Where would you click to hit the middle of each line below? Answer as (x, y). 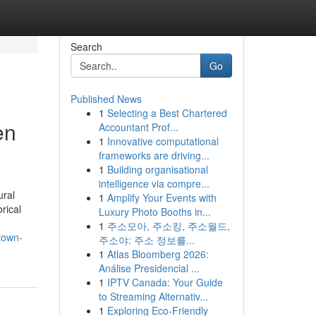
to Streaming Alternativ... (153, 296)
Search (86, 47)
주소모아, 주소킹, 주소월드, (168, 226)
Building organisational (157, 169)
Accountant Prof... (138, 127)
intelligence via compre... (154, 183)
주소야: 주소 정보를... (146, 240)
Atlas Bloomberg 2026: (158, 254)
